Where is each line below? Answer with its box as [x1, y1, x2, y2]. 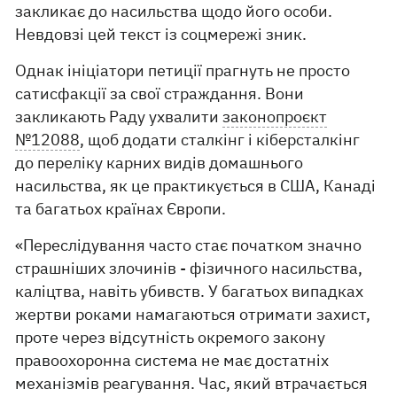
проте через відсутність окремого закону [15, 326, 326, 347]
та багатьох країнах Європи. [15, 198, 227, 219]
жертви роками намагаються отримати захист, [15, 303, 371, 324]
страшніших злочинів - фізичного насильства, [15, 257, 363, 278]
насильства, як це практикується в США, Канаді [15, 175, 377, 196]
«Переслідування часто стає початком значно [15, 234, 362, 255]
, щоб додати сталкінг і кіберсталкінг [80, 128, 361, 150]
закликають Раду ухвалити [15, 105, 223, 127]
